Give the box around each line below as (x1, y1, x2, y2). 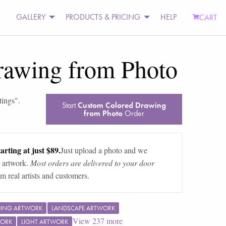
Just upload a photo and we (60, 144, 147, 155)
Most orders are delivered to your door (30, 157, 154, 168)
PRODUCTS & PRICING (66, 12, 141, 23)
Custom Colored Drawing (77, 99, 166, 110)
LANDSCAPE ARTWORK (51, 203, 115, 212)
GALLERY (16, 12, 46, 23)
